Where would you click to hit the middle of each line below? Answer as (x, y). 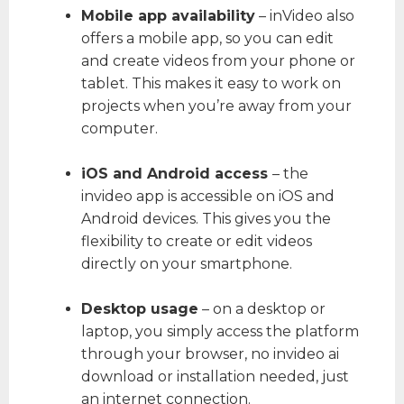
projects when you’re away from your (216, 106)
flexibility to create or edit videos (197, 242)
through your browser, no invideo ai (210, 354)
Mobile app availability (168, 16)
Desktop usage (140, 309)
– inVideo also (305, 16)
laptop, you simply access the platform (220, 332)
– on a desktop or (262, 309)
